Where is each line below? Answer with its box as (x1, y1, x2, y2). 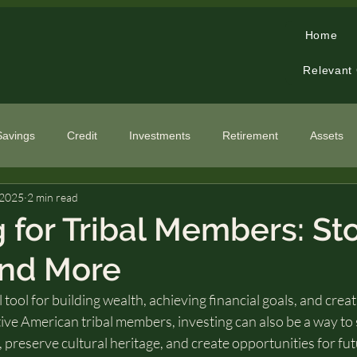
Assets (310, 128, 343, 142)
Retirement (222, 128, 278, 142)
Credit (67, 128, 97, 142)
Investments (129, 128, 190, 142)
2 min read (27, 190, 78, 204)
